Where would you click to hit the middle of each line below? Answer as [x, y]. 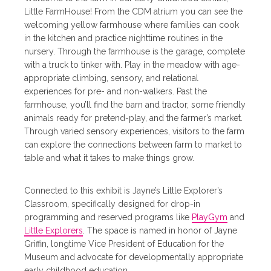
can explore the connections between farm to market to [133, 144]
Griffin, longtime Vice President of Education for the [124, 243]
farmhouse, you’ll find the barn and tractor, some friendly [135, 104]
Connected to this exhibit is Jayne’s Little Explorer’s [124, 190]
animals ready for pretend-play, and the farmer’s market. [134, 118]
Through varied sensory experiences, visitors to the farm [135, 131]
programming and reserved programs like [108, 217]
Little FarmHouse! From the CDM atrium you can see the [134, 11]
